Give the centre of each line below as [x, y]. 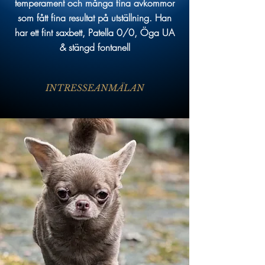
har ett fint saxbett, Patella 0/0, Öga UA [95, 33]
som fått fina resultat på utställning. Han [95, 18]
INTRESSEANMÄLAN [95, 88]
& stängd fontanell [95, 48]
